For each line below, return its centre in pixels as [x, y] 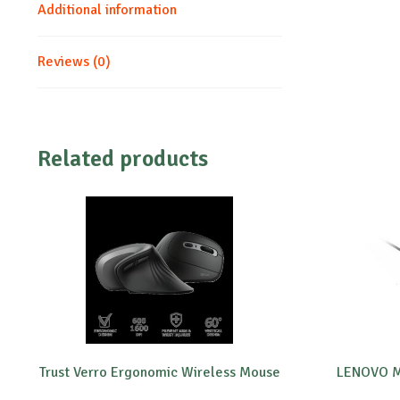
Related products [122, 159]
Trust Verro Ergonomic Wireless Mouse [159, 372]
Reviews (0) [74, 61]
